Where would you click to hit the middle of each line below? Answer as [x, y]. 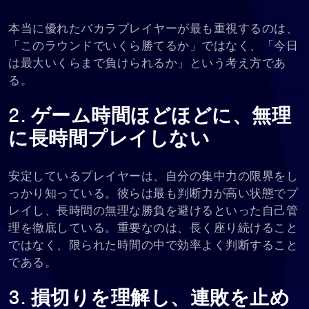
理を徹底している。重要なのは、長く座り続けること [153, 228]
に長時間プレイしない [109, 140]
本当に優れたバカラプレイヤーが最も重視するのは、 [153, 29]
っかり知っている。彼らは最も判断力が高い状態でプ [153, 194]
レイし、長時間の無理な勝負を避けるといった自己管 [153, 211]
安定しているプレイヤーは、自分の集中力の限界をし [153, 177]
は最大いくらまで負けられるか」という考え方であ [147, 63]
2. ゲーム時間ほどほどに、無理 [150, 117]
